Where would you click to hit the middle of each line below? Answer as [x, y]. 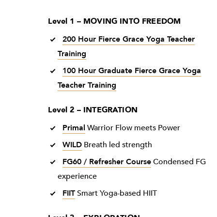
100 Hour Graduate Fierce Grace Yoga [132, 71]
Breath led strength [117, 145]
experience [77, 177]
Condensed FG [178, 162]
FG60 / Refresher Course [107, 162]
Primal [74, 128]
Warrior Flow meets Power [132, 128]
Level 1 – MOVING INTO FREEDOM [114, 22]
